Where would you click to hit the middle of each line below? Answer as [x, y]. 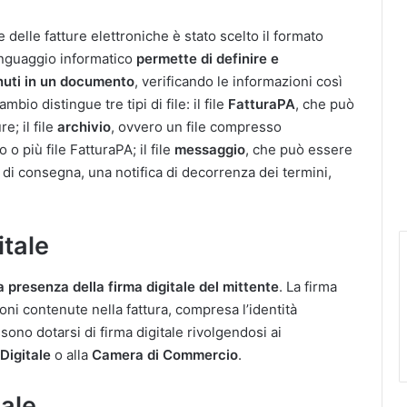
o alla [71, 354]
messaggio [210, 149]
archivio [84, 127]
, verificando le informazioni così [238, 81]
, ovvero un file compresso [196, 127]
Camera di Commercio [165, 354]
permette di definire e [208, 59]
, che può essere [299, 149]
